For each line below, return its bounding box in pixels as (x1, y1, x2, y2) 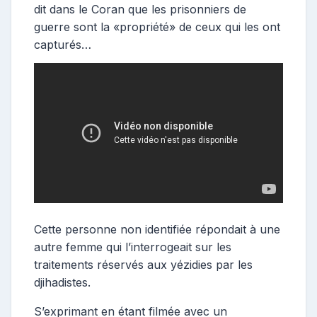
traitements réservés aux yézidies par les (34, 258, 253, 272)
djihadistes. (34, 275, 91, 290)
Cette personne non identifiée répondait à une (34, 222, 280, 237)
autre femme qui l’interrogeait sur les (34, 240, 231, 255)
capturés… (34, 38, 91, 52)
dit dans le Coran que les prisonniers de (34, 2, 246, 16)
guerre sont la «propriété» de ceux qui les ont (34, 20, 280, 34)
